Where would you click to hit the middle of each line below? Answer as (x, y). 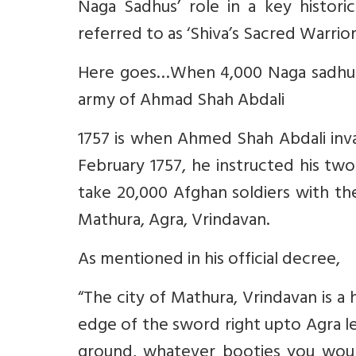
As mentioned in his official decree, (209, 261)
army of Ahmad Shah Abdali (181, 102)
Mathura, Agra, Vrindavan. (174, 222)
